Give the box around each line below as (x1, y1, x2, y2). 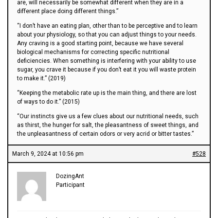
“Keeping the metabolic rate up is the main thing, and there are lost (17, 89, 197, 96)
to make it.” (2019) (17, 74, 66, 82)
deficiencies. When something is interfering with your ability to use (17, 57, 196, 64)
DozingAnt (56, 172, 84, 180)
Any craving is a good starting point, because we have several (17, 39, 183, 47)
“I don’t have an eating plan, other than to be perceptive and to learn (17, 22, 198, 29)
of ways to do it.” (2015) (17, 98, 80, 105)
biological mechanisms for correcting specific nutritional (17, 48, 169, 55)
